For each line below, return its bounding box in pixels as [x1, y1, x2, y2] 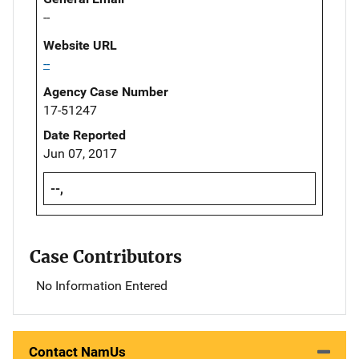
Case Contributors [30, 246, 182, 268]
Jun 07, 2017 [43, 146, 117, 162]
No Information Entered [36, 278, 167, 294]
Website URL [43, 38, 117, 54]
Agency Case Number [43, 84, 168, 100]
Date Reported [43, 127, 126, 143]
